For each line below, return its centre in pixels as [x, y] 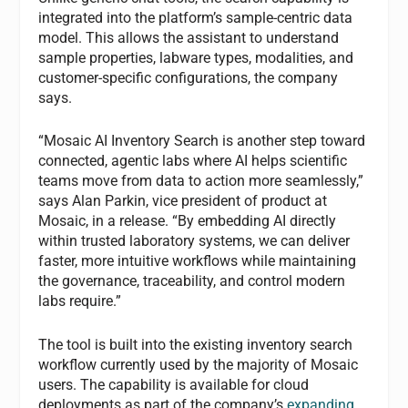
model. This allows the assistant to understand [189, 37]
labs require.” [80, 301]
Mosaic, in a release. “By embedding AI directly [188, 221]
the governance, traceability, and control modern [192, 281]
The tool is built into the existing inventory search [196, 344]
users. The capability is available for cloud [174, 384]
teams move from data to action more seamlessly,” [201, 181]
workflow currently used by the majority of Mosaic [199, 364]
